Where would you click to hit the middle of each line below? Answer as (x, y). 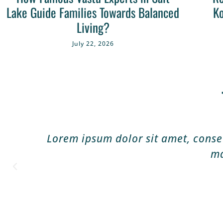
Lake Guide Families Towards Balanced (93, 12)
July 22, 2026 (93, 44)
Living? (93, 27)
